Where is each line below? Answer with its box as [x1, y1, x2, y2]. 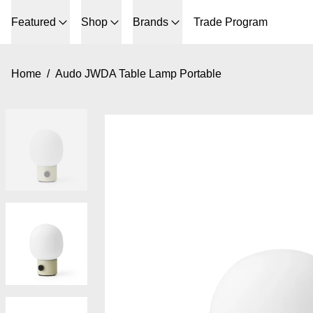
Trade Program [194, 16, 268, 28]
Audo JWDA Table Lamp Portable [55, 68, 221, 80]
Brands [133, 16, 168, 28]
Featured [11, 16, 56, 28]
